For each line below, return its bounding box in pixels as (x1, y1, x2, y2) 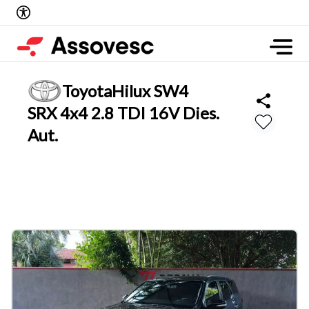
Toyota (62, 81, 112, 101)
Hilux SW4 (112, 81, 188, 101)
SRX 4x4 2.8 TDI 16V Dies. (28, 103, 219, 123)
